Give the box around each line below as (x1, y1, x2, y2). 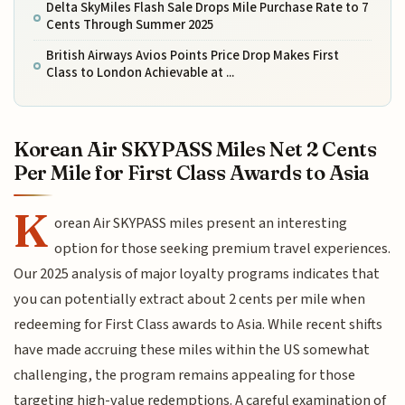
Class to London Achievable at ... (45, 63, 234, 83)
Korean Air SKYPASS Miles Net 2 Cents (14, 137, 377, 163)
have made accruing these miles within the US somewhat (14, 339, 371, 362)
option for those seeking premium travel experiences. (54, 238, 391, 260)
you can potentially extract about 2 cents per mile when (14, 288, 366, 311)
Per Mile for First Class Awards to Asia (14, 160, 370, 186)
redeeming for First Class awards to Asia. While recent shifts (14, 314, 383, 336)
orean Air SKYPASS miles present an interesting (54, 212, 348, 235)
